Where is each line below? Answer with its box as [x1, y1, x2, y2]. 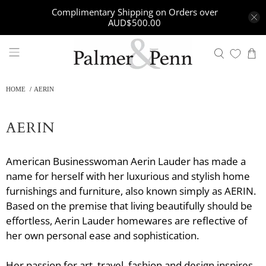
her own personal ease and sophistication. [6, 228, 199, 242]
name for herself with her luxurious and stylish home [6, 169, 250, 183]
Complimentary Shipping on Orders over [51, 6, 218, 18]
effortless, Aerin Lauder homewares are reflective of [6, 213, 248, 227]
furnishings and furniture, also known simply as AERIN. [6, 183, 256, 198]
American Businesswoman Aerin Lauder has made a [6, 154, 246, 168]
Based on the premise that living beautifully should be [6, 198, 252, 213]
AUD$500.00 [108, 17, 161, 29]
